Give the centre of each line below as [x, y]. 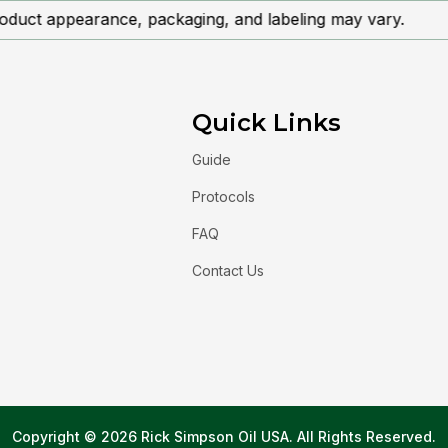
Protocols [223, 196]
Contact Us [228, 270]
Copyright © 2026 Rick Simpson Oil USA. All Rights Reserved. [224, 436]
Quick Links [266, 122]
